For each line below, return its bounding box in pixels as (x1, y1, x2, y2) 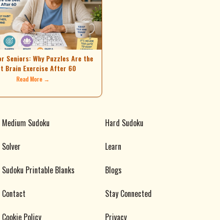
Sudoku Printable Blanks (2, 164, 75, 176)
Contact (2, 188, 26, 199)
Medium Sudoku (2, 117, 50, 129)
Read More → (16, 75, 50, 83)
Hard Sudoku (105, 117, 143, 129)
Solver (2, 140, 21, 152)
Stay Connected (105, 188, 152, 199)
